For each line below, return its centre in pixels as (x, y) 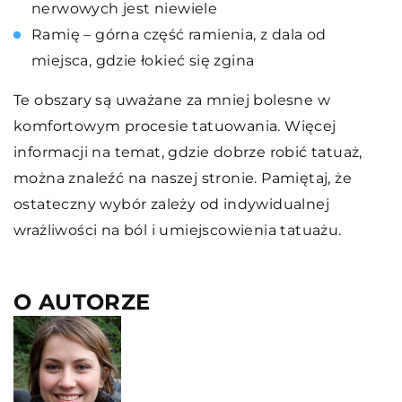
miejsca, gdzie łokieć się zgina (143, 60)
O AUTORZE (82, 301)
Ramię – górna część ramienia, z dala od (179, 34)
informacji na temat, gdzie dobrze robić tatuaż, (188, 152)
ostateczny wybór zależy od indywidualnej (171, 204)
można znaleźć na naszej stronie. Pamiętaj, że (183, 178)
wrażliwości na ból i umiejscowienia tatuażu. (178, 230)
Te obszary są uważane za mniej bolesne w (172, 100)
